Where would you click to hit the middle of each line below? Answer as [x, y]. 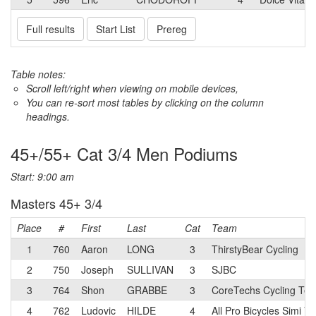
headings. [48, 116]
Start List [116, 29]
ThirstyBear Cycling [255, 249]
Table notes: [38, 74]
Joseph [97, 269]
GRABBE [147, 290]
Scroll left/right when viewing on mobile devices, [132, 88]
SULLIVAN [150, 269]
